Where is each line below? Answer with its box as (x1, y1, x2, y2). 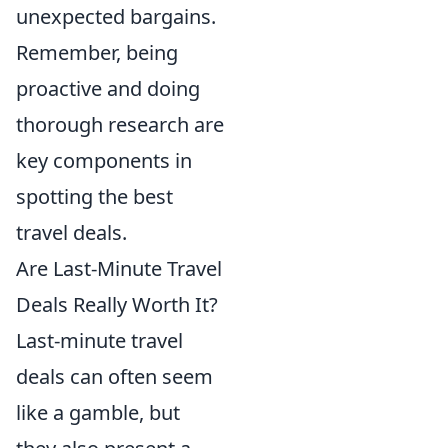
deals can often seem (16, 362, 213, 390)
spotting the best (16, 182, 173, 210)
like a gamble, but (16, 398, 180, 426)
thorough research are (16, 110, 224, 138)
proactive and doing (16, 74, 200, 102)
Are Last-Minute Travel (16, 254, 222, 282)
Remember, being (16, 38, 178, 66)
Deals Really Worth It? (16, 290, 218, 318)
